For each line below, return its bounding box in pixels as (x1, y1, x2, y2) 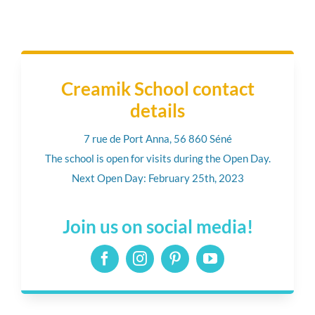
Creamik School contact (60, 77, 255, 101)
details (130, 99, 185, 122)
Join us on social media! (62, 215, 253, 238)
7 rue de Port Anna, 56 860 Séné (83, 132, 232, 146)
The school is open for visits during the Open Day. (44, 152, 271, 165)
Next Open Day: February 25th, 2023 (71, 172, 244, 185)
